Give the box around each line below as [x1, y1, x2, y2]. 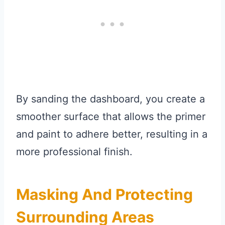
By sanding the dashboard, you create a [16, 93, 205, 105]
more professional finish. [16, 146, 133, 158]
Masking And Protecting [16, 185, 193, 204]
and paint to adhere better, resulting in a [16, 128, 207, 141]
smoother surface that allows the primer [16, 110, 205, 123]
